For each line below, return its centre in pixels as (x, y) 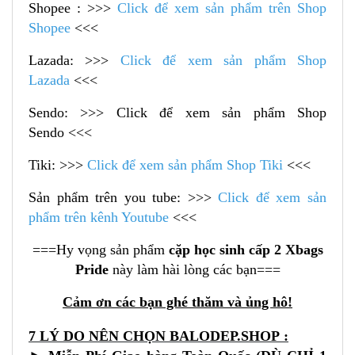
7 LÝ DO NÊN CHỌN (99, 336)
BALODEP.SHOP (225, 336)
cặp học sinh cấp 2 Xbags (246, 250)
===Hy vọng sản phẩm (100, 250)
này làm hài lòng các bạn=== (196, 270)
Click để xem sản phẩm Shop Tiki (185, 165)
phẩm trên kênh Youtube (99, 218)
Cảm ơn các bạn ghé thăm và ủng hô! (177, 302)
